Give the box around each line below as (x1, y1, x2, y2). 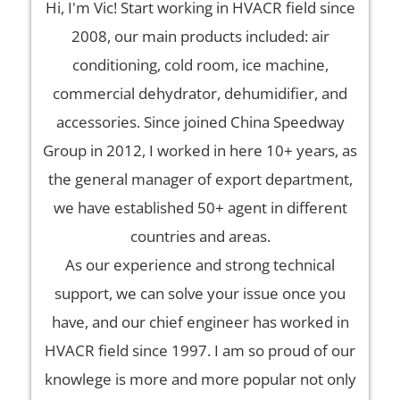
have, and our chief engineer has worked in (51, 312, 349, 333)
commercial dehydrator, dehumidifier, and (53, 83, 347, 104)
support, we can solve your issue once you (54, 283, 346, 304)
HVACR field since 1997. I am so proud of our (45, 340, 355, 362)
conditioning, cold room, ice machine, (71, 54, 329, 76)
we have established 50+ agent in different (53, 197, 347, 219)
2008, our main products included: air (71, 26, 329, 47)
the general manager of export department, (47, 169, 353, 190)
